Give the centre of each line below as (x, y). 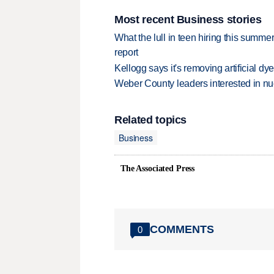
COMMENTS (182, 229)
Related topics (151, 120)
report (127, 53)
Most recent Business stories (188, 19)
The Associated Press (158, 169)
